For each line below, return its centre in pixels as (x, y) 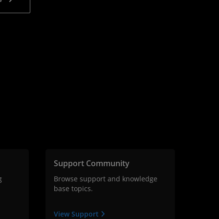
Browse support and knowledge (105, 179)
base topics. (73, 189)
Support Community (91, 164)
